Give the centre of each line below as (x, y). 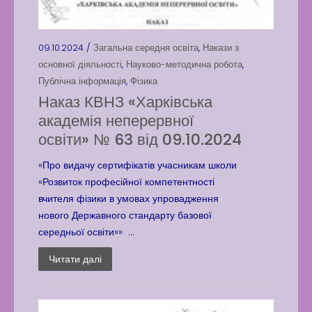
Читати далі (75, 259)
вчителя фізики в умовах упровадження (128, 198)
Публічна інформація (82, 81)
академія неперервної (116, 121)
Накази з (221, 48)
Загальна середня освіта (146, 48)
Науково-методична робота (184, 64)
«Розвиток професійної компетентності (126, 182)
